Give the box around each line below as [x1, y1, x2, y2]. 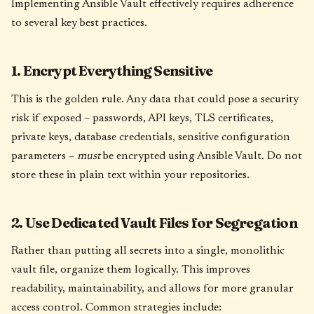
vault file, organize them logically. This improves [11, 264, 250, 276]
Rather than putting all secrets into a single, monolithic [11, 245, 285, 257]
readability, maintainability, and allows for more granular [11, 283, 294, 295]
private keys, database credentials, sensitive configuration [11, 131, 290, 143]
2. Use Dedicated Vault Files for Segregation [11, 213, 297, 231]
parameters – [11, 150, 77, 162]
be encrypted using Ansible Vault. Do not [100, 150, 302, 162]
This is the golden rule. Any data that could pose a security [11, 93, 299, 105]
